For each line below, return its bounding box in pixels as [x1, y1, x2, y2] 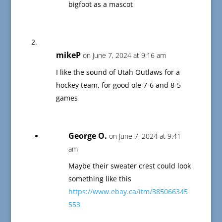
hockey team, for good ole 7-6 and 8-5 [55, 80, 181, 90]
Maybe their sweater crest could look [68, 161, 191, 171]
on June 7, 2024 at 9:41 [109, 131, 181, 141]
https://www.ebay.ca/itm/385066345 [68, 187, 188, 197]
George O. [68, 130, 107, 142]
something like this [68, 174, 131, 184]
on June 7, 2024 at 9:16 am [82, 51, 166, 60]
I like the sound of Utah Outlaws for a [55, 67, 180, 77]
